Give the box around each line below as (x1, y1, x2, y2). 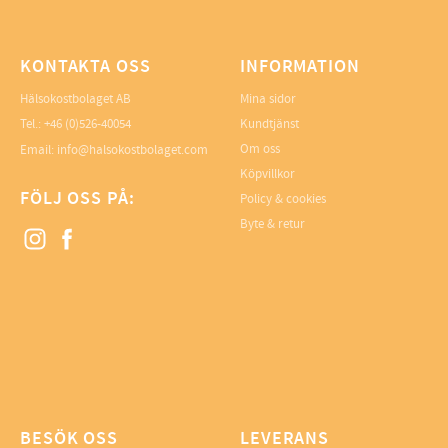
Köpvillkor (240, 166, 295, 182)
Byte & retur (240, 216, 305, 232)
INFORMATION (240, 55, 360, 79)
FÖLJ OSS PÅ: (20, 187, 135, 211)
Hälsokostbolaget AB (20, 91, 131, 107)
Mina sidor (240, 91, 296, 107)
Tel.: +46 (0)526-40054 (20, 116, 131, 132)
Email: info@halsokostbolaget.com (20, 142, 208, 158)
